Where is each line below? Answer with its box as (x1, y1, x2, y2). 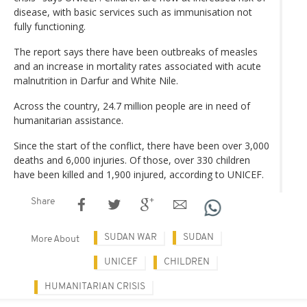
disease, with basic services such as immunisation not (14, 5, 252, 19)
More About (31, 234, 79, 245)
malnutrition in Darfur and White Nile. (14, 73, 181, 87)
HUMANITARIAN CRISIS (45, 281, 145, 292)
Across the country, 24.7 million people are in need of (14, 99, 250, 112)
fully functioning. (14, 19, 88, 33)
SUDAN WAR (104, 232, 157, 243)
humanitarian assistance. (14, 113, 123, 127)
